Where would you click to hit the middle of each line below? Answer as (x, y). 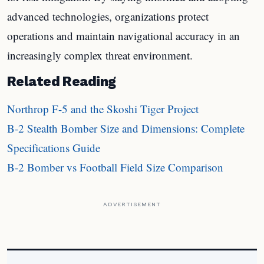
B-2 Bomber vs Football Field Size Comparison (115, 167)
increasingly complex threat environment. (100, 55)
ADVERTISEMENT (132, 204)
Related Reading (62, 81)
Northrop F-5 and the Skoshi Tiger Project (103, 108)
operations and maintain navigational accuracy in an (123, 35)
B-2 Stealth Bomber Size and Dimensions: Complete (126, 128)
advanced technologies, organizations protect (108, 16)
